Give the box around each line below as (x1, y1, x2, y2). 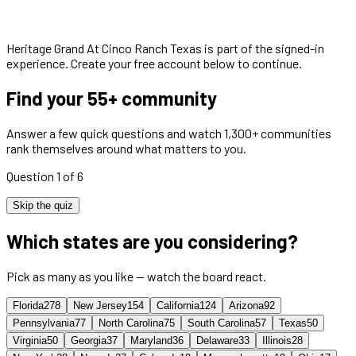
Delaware (196, 334, 238, 346)
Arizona (229, 299, 264, 311)
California (157, 299, 199, 311)
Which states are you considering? (6, 229, 298, 253)
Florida (13, 299, 44, 311)
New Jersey (73, 299, 127, 311)
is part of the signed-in (202, 41, 324, 56)
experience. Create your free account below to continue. (6, 56, 302, 71)
